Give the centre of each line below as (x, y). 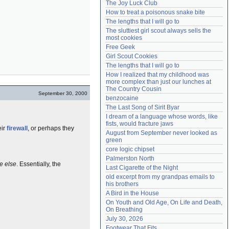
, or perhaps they (51, 128)
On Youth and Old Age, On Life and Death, (164, 202)
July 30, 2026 (124, 219)
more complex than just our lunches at (158, 82)
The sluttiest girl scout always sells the (158, 31)
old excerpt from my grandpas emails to (160, 177)
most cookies (124, 38)
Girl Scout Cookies (132, 56)
